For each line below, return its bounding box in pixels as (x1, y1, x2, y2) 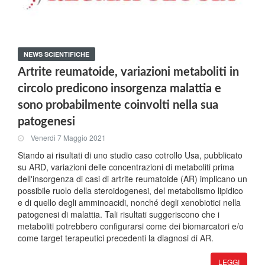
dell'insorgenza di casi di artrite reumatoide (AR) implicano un (18, 172, 247, 185)
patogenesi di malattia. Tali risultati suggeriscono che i (18, 208, 219, 220)
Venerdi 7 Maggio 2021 (31, 132, 106, 143)
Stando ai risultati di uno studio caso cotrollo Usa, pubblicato (18, 148, 243, 161)
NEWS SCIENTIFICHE (24, 49, 89, 59)
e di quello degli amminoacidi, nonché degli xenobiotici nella (18, 196, 241, 208)
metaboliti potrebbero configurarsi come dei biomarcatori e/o (18, 219, 244, 232)
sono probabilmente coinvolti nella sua (18, 99, 218, 111)
